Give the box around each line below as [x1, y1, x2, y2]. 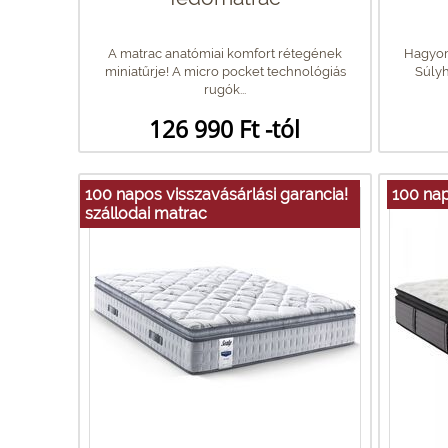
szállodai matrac [85, 203, 207, 223]
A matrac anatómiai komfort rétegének [108, 45, 342, 61]
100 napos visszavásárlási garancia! [85, 184, 348, 204]
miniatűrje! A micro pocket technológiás [104, 63, 346, 79]
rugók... [204, 81, 246, 97]
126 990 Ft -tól [149, 112, 300, 145]
